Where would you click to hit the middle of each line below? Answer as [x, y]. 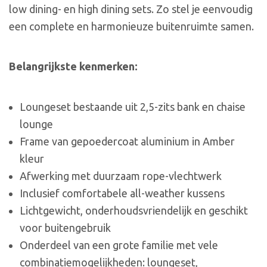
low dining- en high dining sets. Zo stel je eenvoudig [131, 9]
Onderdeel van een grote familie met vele [119, 245]
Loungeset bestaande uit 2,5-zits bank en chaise [132, 106]
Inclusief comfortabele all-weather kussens [122, 193]
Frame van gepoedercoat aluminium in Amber [127, 141]
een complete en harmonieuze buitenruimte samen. [131, 26]
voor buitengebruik [65, 227]
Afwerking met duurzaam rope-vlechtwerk [120, 176]
